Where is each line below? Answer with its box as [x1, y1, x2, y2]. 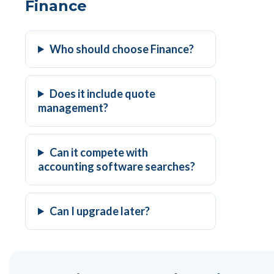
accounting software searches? [38, 159, 195, 173]
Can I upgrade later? [50, 204, 150, 218]
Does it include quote [50, 86, 156, 100]
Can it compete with [50, 145, 149, 159]
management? [38, 100, 108, 114]
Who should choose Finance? [50, 42, 194, 56]
